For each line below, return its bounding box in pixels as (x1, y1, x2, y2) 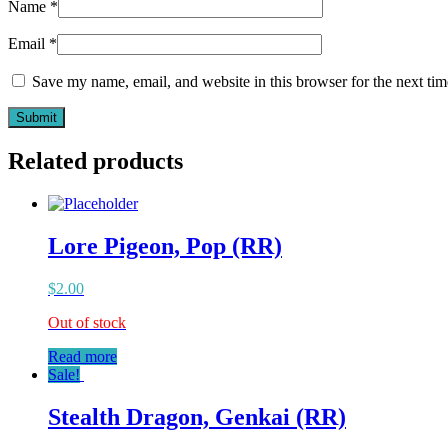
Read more (48, 347, 117, 365)
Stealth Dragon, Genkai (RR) (48, 403, 346, 430)
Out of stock (48, 313, 126, 331)
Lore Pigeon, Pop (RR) (48, 232, 282, 259)
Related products (8, 147, 183, 174)
